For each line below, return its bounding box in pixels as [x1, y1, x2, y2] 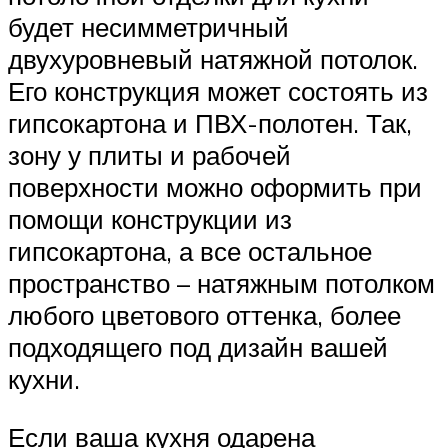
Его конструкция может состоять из [8, 75, 428, 108]
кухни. [8, 363, 80, 396]
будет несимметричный [8, 11, 289, 44]
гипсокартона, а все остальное [8, 235, 372, 268]
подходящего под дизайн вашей [8, 331, 388, 364]
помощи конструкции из [8, 203, 292, 236]
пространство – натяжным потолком [8, 267, 435, 300]
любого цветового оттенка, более [8, 299, 401, 332]
